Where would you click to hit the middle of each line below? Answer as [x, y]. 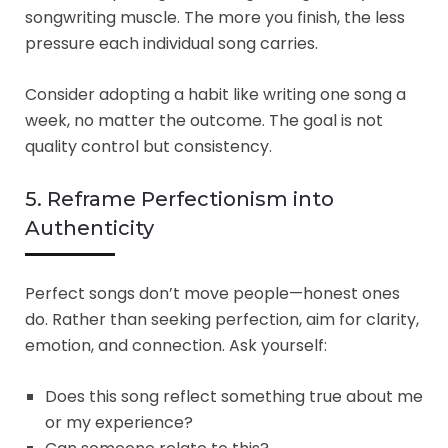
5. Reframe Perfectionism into [179, 198]
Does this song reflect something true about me [234, 396]
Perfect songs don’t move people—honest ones [212, 293]
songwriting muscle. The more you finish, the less [215, 17]
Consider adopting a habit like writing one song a [215, 94]
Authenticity [89, 227]
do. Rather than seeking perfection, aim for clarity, [222, 319]
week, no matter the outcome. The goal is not [204, 120]
